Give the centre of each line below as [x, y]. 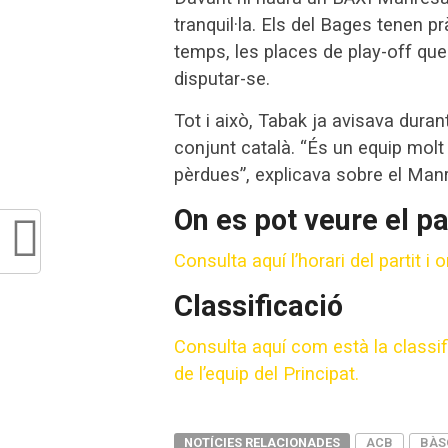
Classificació [258, 306]
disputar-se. [222, 78]
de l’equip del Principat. [266, 373]
